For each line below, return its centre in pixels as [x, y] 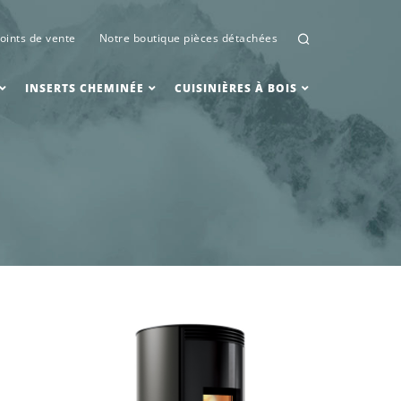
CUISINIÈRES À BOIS [235, 88]
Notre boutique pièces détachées [188, 38]
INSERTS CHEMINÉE [84, 88]
